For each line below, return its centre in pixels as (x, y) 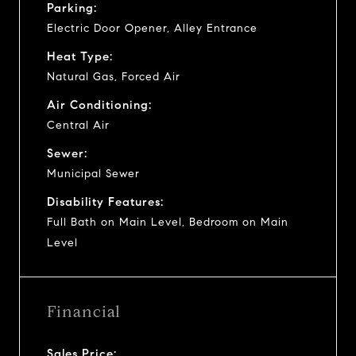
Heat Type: (80, 56)
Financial (84, 311)
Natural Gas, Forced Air (114, 76)
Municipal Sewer (93, 173)
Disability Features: (105, 201)
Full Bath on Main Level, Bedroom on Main (168, 222)
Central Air (78, 125)
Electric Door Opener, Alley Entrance (152, 28)
